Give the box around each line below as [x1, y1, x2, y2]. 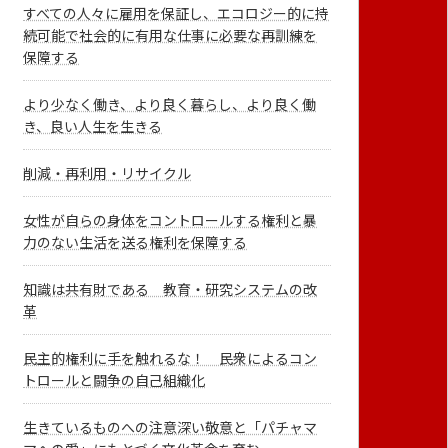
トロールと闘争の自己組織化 [23, 372, 206, 389]
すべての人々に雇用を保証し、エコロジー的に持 [23, 5, 330, 23]
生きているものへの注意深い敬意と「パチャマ [23, 418, 318, 436]
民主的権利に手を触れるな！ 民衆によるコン [23, 350, 318, 367]
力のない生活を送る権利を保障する [23, 234, 248, 252]
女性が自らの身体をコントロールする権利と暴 [23, 212, 318, 230]
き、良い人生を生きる [23, 118, 163, 136]
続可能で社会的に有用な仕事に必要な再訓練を [23, 27, 318, 45]
